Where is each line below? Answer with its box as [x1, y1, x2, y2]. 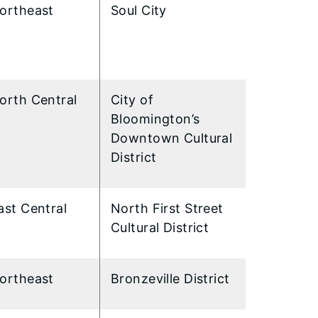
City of [111, 92, 154, 107]
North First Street [111, 200, 224, 216]
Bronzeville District [111, 270, 230, 286]
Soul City [111, 2, 167, 18]
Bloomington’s [111, 111, 200, 126]
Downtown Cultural [111, 130, 233, 146]
